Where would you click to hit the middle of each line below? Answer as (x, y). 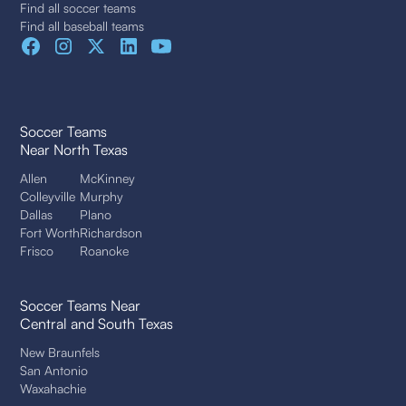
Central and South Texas (97, 324)
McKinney (108, 179)
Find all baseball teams (82, 26)
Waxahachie (53, 389)
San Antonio (54, 371)
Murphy (102, 197)
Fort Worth (50, 233)
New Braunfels (60, 353)
